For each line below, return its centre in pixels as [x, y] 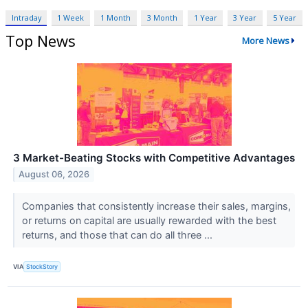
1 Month [116, 17]
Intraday [26, 17]
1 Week [71, 17]
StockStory [42, 267]
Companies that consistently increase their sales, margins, [156, 206]
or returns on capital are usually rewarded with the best [149, 220]
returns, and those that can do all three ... [118, 234]
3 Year [245, 17]
